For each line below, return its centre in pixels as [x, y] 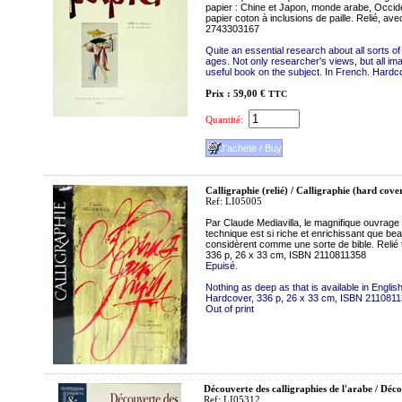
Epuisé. [222, 266]
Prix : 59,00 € [236, 93]
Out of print [230, 309]
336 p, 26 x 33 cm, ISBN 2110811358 [286, 255]
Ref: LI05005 [234, 201]
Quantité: [224, 119]
